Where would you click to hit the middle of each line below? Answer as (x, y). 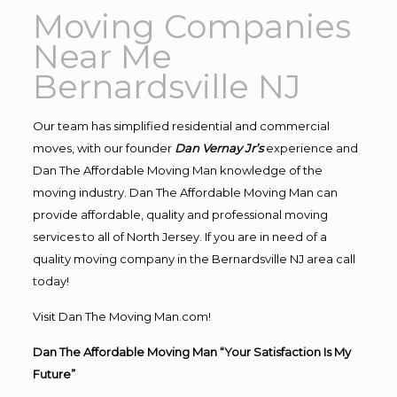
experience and (311, 148)
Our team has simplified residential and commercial (181, 125)
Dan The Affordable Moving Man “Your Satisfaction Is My (191, 351)
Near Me (102, 56)
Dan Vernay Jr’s (218, 148)
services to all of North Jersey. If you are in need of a (179, 236)
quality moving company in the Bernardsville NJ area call (194, 258)
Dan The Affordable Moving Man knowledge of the (177, 170)
